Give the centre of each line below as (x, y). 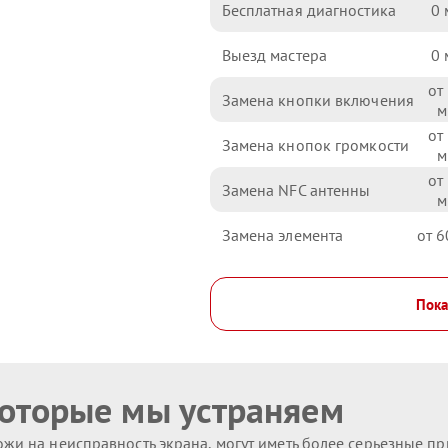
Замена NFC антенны (296, 189)
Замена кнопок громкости (315, 144)
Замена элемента (282, 234)
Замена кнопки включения (317, 99)
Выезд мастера (274, 54)
